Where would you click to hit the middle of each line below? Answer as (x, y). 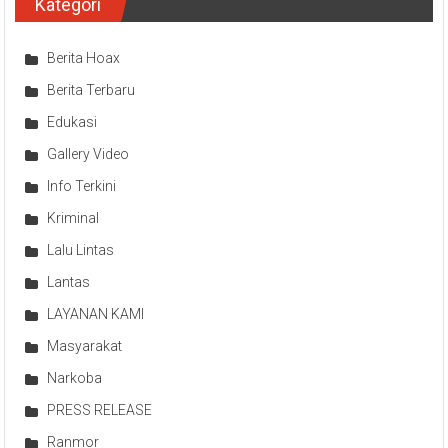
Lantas (69, 281)
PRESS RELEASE (100, 409)
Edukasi (72, 121)
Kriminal (73, 217)
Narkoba (75, 377)
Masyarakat (85, 345)
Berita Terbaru (91, 89)
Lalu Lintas (81, 249)
